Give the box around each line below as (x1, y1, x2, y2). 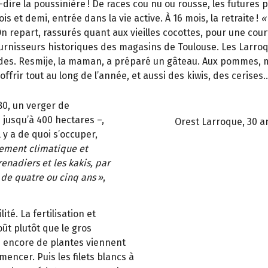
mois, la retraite (185, 13, 254, 25)
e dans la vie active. (77, 13, 165, 25)
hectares (55, 114, 95, 126)
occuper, (60, 129, 98, 141)
